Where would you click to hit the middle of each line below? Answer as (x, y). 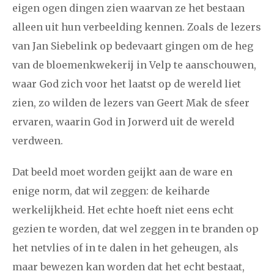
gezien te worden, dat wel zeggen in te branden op (135, 228)
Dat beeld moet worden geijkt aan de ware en (122, 172)
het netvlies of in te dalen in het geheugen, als (125, 247)
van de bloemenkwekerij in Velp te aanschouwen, (134, 65)
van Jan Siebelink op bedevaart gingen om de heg (133, 46)
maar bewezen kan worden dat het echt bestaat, (128, 266)
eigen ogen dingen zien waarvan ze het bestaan (128, 8)
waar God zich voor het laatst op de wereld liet (127, 84)
